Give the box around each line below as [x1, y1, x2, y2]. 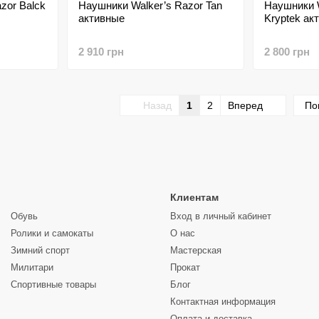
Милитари [11, 262, 53, 273]
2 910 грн [78, 46, 124, 58]
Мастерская [170, 245, 221, 256]
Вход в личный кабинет [170, 211, 271, 221]
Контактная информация [170, 296, 276, 307]
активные [78, 12, 125, 24]
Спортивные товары [11, 279, 96, 290]
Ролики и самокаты [11, 228, 93, 239]
